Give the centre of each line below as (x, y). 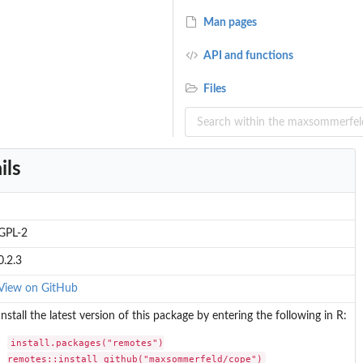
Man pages (229, 23)
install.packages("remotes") (88, 342)
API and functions (248, 56)
